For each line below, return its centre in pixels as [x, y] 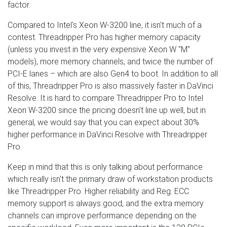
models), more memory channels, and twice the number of [110, 62]
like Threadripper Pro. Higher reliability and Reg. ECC [98, 192]
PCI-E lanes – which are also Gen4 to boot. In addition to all [113, 74]
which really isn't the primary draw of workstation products [110, 179]
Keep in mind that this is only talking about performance [105, 167]
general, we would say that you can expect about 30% [103, 123]
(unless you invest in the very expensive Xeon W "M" [99, 50]
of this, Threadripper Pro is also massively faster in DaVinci [110, 86]
